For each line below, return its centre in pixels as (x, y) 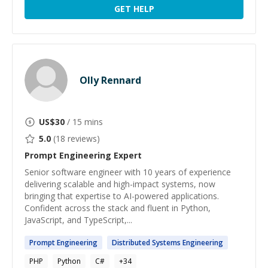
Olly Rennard (110, 80)
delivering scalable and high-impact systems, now (120, 184)
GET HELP (134, 8)
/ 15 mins (84, 122)
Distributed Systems (147, 243)
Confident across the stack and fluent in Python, (118, 208)
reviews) (83, 138)
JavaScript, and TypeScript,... (78, 220)
